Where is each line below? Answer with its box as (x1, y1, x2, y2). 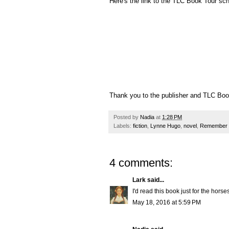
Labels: (113, 123, 133, 129)
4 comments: (109, 156, 173, 170)
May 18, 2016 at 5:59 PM (132, 199, 201, 207)
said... (147, 176, 164, 184)
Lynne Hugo (150, 123, 180, 129)
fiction (133, 123, 147, 129)
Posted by (113, 114, 140, 121)
